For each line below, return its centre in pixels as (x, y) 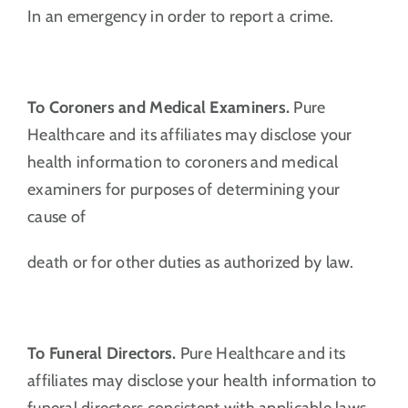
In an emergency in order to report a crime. (180, 16)
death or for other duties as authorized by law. (190, 262)
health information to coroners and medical (183, 162)
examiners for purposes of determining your (184, 189)
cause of (56, 216)
